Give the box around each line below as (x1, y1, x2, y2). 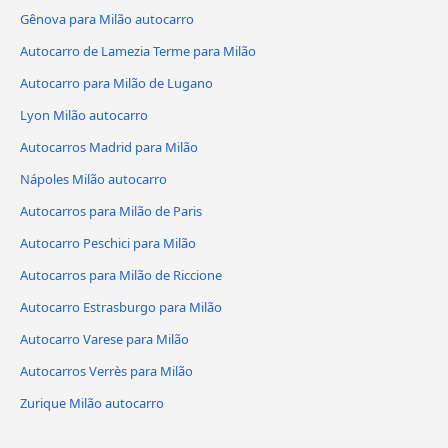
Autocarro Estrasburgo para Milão (20, 297, 222, 316)
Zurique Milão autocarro (20, 393, 164, 412)
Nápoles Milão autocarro (20, 169, 167, 188)
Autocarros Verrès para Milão (20, 361, 193, 380)
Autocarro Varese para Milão (20, 329, 189, 348)
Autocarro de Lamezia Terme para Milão (20, 42, 256, 61)
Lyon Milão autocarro (20, 106, 148, 125)
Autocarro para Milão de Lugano (20, 74, 213, 93)
